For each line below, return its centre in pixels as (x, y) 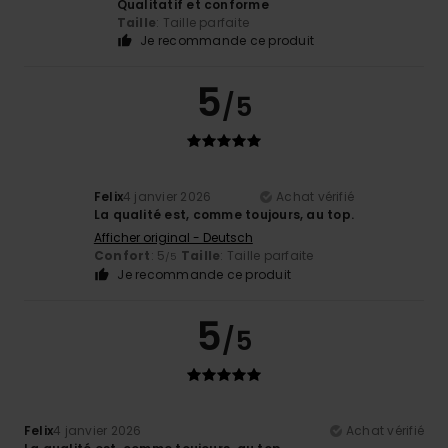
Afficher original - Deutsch (173, 238)
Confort (122, 256)
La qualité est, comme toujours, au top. (224, 215)
